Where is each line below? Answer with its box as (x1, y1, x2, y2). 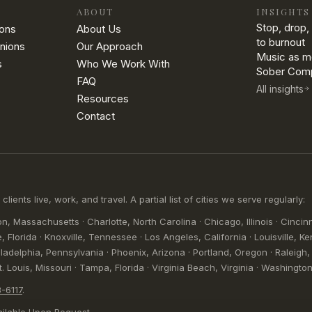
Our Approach (76, 40, 143, 53)
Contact (76, 109, 115, 123)
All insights (256, 82, 304, 95)
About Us (76, 22, 121, 36)
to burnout (256, 36, 306, 49)
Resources (76, 92, 129, 105)
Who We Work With (76, 57, 170, 70)
